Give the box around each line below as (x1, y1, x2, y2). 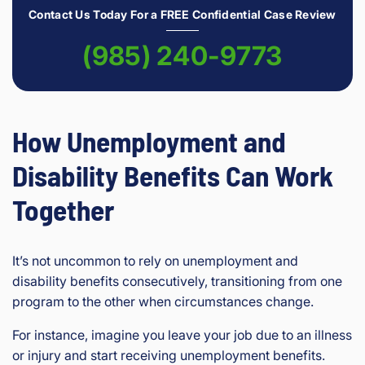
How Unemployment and (12, 124, 286, 159)
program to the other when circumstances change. (12, 293, 314, 310)
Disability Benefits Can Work (12, 158, 333, 193)
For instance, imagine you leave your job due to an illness (12, 327, 352, 344)
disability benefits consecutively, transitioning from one (12, 273, 342, 290)
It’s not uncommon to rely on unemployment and (12, 253, 298, 270)
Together (12, 192, 114, 227)
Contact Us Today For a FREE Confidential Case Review (29, 7, 336, 22)
